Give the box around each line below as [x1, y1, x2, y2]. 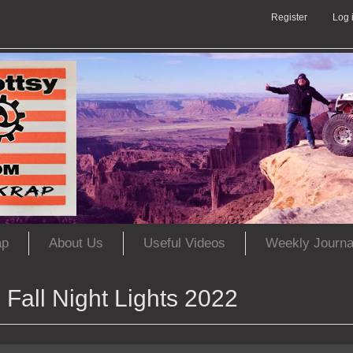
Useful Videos [143, 236, 225, 251]
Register [271, 12, 307, 23]
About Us [49, 236, 103, 251]
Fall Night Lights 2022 [6, 285, 238, 311]
